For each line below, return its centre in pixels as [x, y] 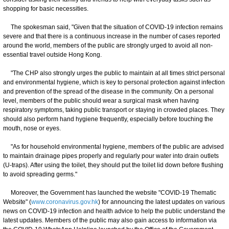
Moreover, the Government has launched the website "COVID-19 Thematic [110, 192]
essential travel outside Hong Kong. [52, 54]
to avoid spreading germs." [40, 174]
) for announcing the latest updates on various [162, 202]
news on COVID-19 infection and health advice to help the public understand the [114, 211]
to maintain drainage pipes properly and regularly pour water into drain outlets [111, 156]
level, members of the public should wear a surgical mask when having [101, 100]
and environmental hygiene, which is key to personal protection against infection [114, 82]
